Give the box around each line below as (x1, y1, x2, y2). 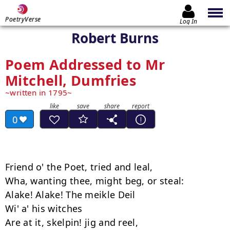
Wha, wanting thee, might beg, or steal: (5, 175, 184, 187)
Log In (180, 16, 197, 26)
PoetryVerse (5, 15, 41, 24)
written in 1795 (10, 87, 68, 98)
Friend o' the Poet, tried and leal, (5, 161, 153, 173)
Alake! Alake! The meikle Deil (5, 188, 136, 201)
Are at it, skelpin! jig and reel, (5, 216, 138, 228)
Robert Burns (71, 29, 159, 47)
